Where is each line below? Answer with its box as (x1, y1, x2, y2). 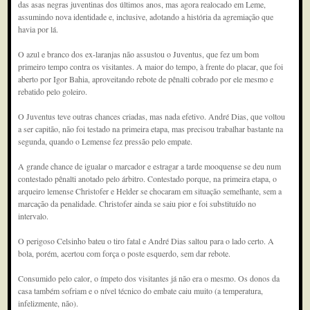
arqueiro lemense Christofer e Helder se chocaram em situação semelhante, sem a (18, 185, 282, 197)
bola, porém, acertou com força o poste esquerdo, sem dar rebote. (18, 248, 231, 259)
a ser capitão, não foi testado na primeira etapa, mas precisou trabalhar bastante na (18, 123, 284, 134)
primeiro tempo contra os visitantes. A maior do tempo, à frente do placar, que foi (18, 61, 284, 72)
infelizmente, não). (18, 298, 79, 309)
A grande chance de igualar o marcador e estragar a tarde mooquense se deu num (18, 161, 282, 172)
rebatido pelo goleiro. (18, 86, 88, 97)
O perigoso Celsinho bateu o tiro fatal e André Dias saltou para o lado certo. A (18, 235, 275, 246)
